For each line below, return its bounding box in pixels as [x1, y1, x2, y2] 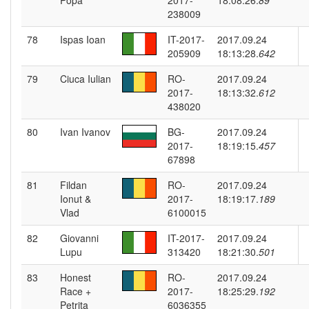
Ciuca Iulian [60, 72, 111, 86]
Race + [60, 284, 91, 298]
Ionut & [60, 192, 91, 206]
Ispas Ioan [60, 32, 106, 46]
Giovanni [60, 231, 99, 245]
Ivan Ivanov [60, 125, 110, 139]
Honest [60, 270, 91, 284]
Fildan [60, 178, 87, 192]
